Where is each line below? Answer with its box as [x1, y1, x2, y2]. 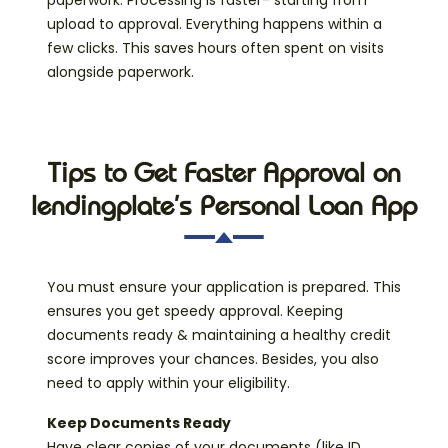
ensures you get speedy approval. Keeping [47, 301, 343, 322]
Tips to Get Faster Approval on [47, 156, 401, 190]
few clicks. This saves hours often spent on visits [47, 38, 384, 59]
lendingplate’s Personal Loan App [31, 189, 417, 223]
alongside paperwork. [47, 62, 194, 83]
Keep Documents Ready [47, 413, 231, 434]
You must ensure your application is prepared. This [47, 277, 401, 298]
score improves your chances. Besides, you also [47, 349, 379, 370]
